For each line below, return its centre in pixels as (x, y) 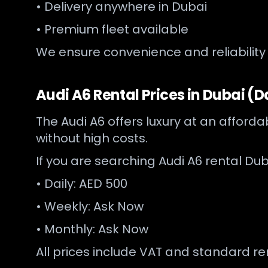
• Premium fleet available (112, 29)
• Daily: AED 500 (82, 184)
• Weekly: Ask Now (90, 206)
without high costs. (92, 138)
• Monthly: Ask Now (92, 229)
